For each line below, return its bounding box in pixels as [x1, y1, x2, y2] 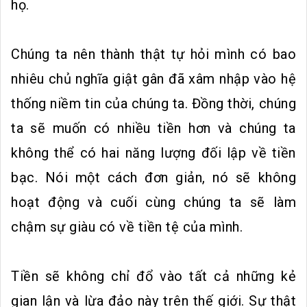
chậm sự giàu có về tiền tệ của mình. [11, 218, 243, 235]
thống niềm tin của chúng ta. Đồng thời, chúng [11, 95, 296, 112]
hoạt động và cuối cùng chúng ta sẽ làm [11, 193, 296, 210]
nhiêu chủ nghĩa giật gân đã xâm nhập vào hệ [11, 70, 296, 87]
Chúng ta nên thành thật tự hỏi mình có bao [11, 45, 296, 62]
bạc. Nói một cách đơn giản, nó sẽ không [11, 169, 296, 186]
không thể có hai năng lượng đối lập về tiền [11, 144, 296, 161]
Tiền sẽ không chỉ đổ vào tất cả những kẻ [11, 267, 296, 284]
